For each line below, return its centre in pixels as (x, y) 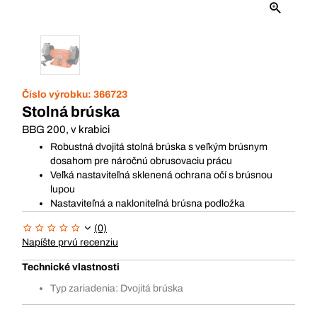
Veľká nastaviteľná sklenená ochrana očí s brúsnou (161, 175)
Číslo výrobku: (58, 94)
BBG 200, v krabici (66, 129)
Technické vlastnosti (71, 267)
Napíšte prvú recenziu (70, 242)
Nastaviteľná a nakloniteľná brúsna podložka (148, 203)
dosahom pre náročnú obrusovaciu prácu (141, 161)
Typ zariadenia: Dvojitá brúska (117, 288)
